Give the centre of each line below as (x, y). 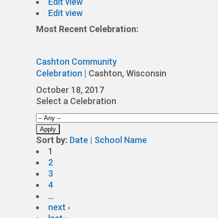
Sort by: (52, 140)
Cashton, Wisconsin (127, 73)
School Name (121, 140)
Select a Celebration (76, 101)
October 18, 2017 (70, 90)
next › (59, 207)
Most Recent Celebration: (87, 29)
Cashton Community (76, 62)
